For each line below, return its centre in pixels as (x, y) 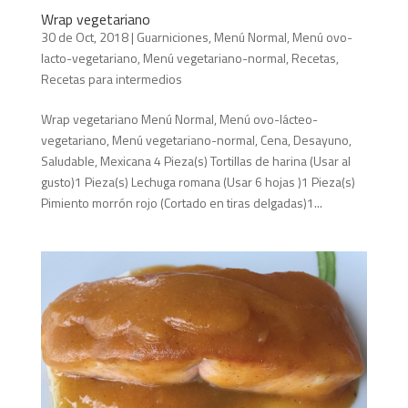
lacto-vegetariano (89, 57)
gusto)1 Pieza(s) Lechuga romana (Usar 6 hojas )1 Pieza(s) (198, 181)
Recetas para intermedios (111, 78)
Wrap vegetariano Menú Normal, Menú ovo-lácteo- (179, 118)
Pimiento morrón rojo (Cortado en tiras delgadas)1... (181, 202)
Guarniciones (172, 36)
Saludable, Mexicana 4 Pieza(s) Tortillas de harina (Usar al (195, 160)
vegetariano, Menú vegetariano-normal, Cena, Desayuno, (196, 139)
